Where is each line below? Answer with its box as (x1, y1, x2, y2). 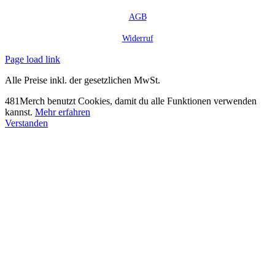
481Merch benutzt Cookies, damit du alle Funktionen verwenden (5, 96, 257, 106)
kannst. (5, 107, 35, 117)
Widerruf (122, 34, 153, 43)
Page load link (5, 54, 60, 64)
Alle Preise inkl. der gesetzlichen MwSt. (5, 75, 160, 85)
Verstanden (5, 118, 48, 128)
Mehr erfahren (35, 107, 90, 117)
